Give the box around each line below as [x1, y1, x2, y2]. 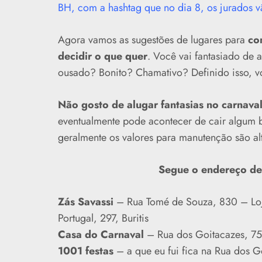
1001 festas [57, 243, 113, 258]
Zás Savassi [57, 194, 113, 209]
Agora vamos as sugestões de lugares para [57, 32, 248, 47]
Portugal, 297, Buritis [57, 211, 149, 226]
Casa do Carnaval [57, 227, 144, 242]
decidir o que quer [57, 49, 147, 64]
